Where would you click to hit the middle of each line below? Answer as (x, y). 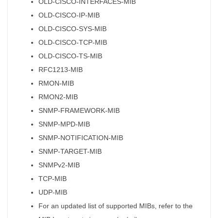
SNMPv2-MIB (59, 165)
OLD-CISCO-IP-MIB (69, 15)
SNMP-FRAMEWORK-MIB (79, 110)
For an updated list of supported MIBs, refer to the (116, 206)
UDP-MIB (53, 192)
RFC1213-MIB (61, 69)
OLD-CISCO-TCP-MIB (73, 42)
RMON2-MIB (58, 97)
